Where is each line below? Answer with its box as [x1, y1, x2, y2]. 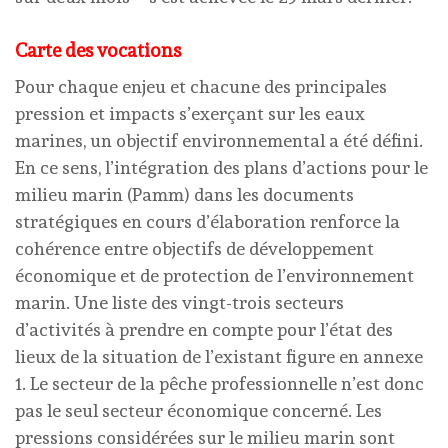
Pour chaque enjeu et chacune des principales [15, 75, 387, 97]
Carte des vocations [15, 38, 181, 61]
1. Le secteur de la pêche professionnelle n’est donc [15, 372, 424, 394]
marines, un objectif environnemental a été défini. [15, 129, 423, 151]
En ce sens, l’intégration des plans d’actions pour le [15, 156, 428, 178]
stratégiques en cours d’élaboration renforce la [15, 210, 400, 232]
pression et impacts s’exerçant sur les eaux [15, 102, 365, 124]
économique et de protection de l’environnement [15, 264, 414, 286]
